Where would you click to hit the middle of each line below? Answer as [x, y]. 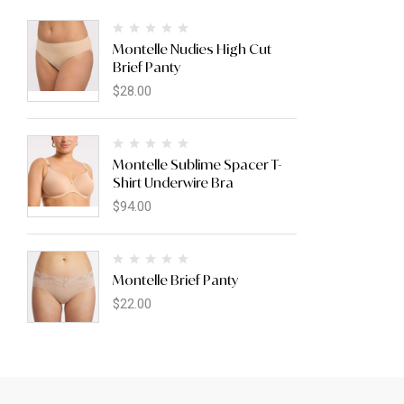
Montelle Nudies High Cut [192, 49]
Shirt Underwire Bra [173, 183]
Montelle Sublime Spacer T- [197, 165]
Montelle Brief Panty [175, 280]
